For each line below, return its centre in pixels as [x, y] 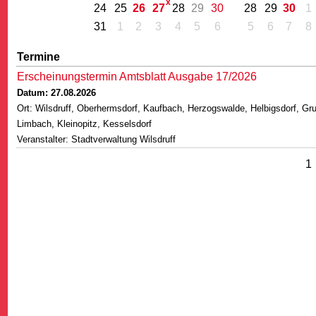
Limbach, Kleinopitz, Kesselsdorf [84, 124]
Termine [38, 57]
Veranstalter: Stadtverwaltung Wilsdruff [96, 139]
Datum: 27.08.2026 [56, 93]
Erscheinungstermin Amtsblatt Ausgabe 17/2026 [137, 77]
